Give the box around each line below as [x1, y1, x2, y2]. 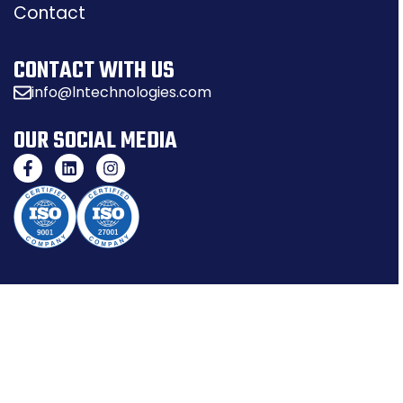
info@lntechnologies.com [31, 82, 211, 103]
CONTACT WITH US [13, 53, 175, 90]
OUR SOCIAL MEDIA [13, 123, 177, 160]
